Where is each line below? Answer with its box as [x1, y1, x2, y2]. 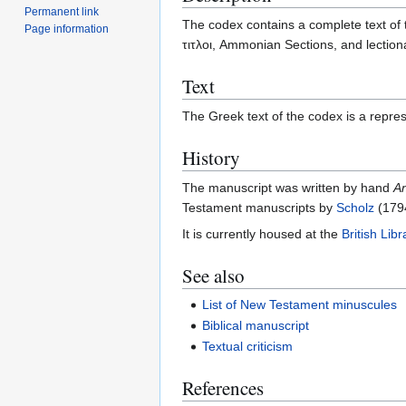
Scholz [336, 200, 374, 216]
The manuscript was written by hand [182, 180, 393, 196]
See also [182, 263, 245, 289]
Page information [24, 22, 110, 35]
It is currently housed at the [182, 227, 342, 242]
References [182, 375, 264, 401]
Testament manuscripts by [182, 200, 336, 216]
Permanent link [24, 5, 100, 18]
